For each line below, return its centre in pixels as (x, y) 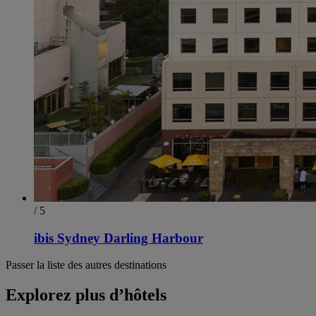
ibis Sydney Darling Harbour (119, 238)
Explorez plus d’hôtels (86, 295)
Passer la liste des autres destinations (86, 265)
